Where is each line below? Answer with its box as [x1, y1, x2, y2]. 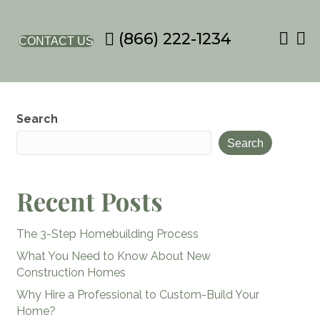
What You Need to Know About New [16, 249, 211, 264]
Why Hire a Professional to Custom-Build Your [16, 288, 259, 302]
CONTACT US [18, 35, 94, 48]
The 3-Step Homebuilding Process [16, 227, 199, 241]
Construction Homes [16, 266, 126, 280]
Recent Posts [16, 184, 163, 219]
